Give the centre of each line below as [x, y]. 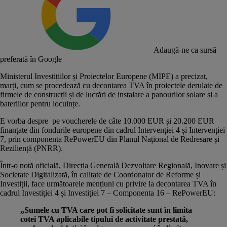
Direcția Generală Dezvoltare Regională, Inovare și [143, 165]
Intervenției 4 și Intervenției [181, 130]
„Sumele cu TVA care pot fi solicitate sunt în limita [106, 210]
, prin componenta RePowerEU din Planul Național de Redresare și [112, 139]
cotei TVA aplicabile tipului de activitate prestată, [104, 219]
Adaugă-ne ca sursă [185, 50]
